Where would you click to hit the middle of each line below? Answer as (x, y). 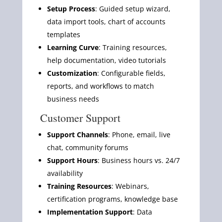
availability (65, 173)
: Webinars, (130, 186)
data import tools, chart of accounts (106, 21)
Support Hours (72, 160)
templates (63, 34)
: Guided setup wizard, (133, 8)
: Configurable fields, (131, 73)
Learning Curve (73, 47)
